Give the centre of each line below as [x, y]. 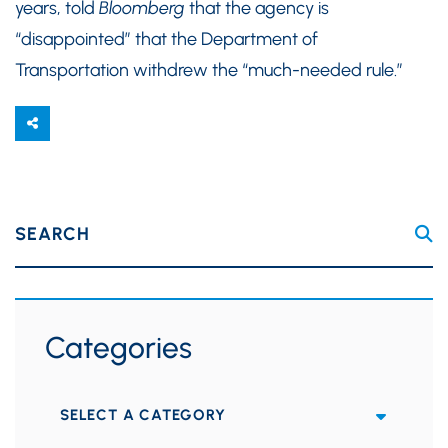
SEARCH [52, 234]
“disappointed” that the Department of [166, 39]
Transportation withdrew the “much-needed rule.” [209, 70]
